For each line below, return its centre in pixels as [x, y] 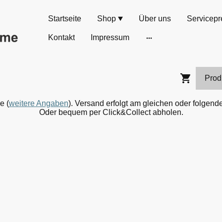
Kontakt [62, 37]
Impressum [110, 37]
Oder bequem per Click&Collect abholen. [111, 112]
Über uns [155, 19]
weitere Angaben [39, 103]
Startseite [65, 19]
